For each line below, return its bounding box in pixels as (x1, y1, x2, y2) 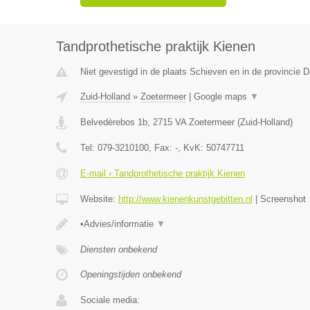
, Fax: (148, 143, 175, 153)
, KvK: (177, 143, 206, 153)
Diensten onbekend (80, 244, 157, 255)
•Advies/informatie (80, 219, 156, 229)
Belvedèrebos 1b (80, 117, 147, 127)
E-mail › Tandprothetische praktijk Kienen (80, 168, 245, 179)
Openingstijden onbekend (80, 269, 181, 280)
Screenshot (259, 194, 309, 204)
